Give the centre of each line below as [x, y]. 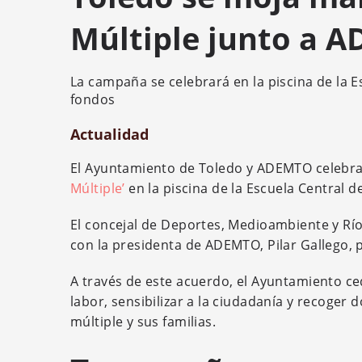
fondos [93, 99]
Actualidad [109, 134]
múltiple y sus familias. [143, 322]
